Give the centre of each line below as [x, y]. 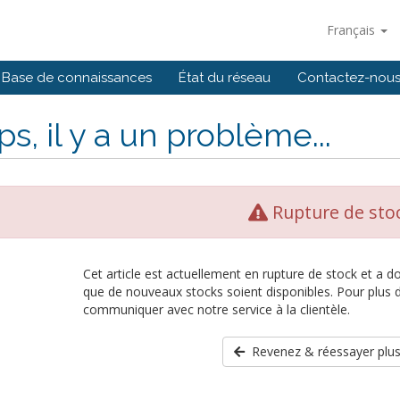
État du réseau [225, 78]
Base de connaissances [77, 78]
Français [353, 30]
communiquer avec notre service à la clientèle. [216, 309]
